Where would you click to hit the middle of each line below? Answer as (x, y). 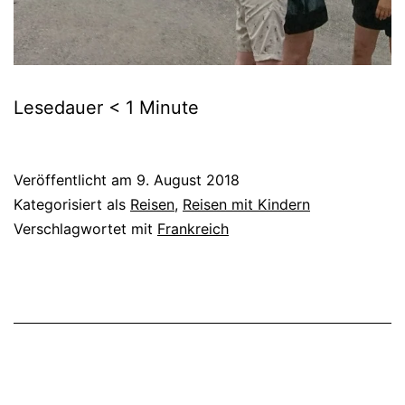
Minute (169, 108)
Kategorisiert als (72, 205)
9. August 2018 (188, 180)
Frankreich (193, 229)
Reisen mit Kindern (246, 205)
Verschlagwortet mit (85, 229)
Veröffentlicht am (75, 180)
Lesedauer (58, 108)
